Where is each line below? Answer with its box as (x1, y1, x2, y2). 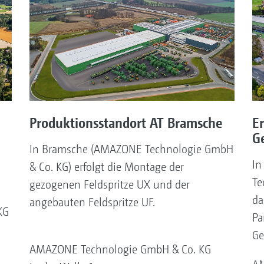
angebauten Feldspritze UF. (29, 195, 155, 209)
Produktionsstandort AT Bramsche (29, 114, 222, 131)
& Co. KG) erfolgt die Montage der (29, 160, 184, 174)
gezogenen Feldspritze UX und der (29, 177, 190, 192)
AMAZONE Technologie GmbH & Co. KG (29, 242, 211, 256)
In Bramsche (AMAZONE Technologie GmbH (29, 142, 233, 156)
